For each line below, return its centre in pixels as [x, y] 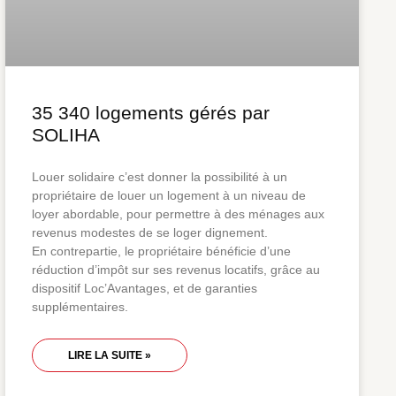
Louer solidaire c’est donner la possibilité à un [160, 177]
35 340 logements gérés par [151, 113]
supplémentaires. [80, 307]
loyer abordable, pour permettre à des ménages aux [178, 214]
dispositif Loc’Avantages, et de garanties [145, 289]
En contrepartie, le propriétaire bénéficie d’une [161, 251]
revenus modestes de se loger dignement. [150, 233]
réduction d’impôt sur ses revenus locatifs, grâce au [176, 270]
